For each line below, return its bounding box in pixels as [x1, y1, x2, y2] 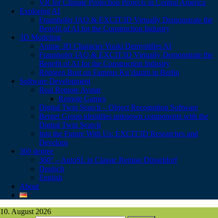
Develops [39, 138, 68, 146]
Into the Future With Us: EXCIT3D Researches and [39, 129, 198, 138]
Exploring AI [19, 7, 60, 15]
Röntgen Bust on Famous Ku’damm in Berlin [39, 68, 179, 76]
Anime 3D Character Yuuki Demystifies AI [39, 42, 171, 50]
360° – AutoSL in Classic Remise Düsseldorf [39, 156, 177, 164]
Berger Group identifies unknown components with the [39, 112, 208, 120]
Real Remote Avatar [39, 86, 101, 94]
